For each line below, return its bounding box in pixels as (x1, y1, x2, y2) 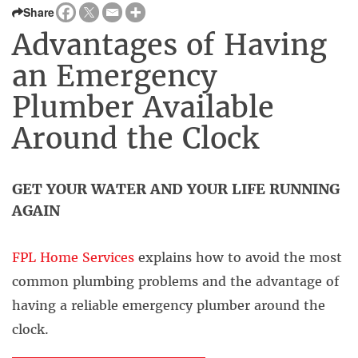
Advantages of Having (12, 27, 327, 63)
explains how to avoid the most (134, 249, 342, 265)
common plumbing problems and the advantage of (12, 273, 339, 289)
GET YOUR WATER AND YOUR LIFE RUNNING (12, 180, 340, 198)
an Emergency (12, 58, 217, 94)
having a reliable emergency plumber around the (12, 297, 325, 313)
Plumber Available (12, 89, 274, 125)
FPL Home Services (12, 249, 134, 265)
